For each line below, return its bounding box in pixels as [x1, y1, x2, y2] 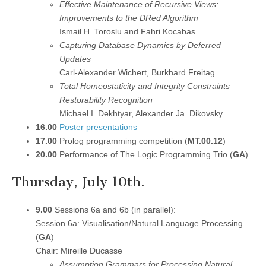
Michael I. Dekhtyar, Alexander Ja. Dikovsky [59, 109, 223, 119]
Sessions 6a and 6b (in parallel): [52, 204, 176, 214]
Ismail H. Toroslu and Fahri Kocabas [59, 27, 195, 37]
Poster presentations [59, 122, 137, 132]
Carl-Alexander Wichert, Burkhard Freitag [59, 68, 215, 78]
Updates [59, 54, 91, 64]
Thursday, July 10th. [12, 174, 145, 191]
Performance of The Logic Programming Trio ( [57, 150, 233, 160]
